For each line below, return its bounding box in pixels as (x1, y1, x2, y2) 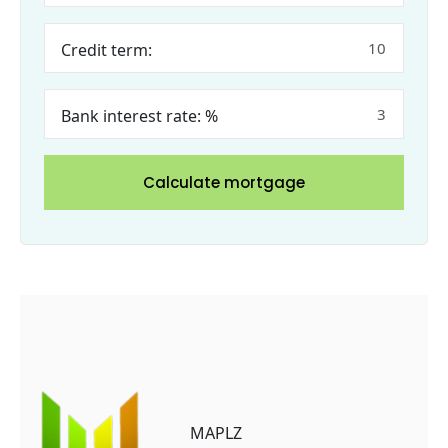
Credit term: (61, 38, 152, 61)
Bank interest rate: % (61, 104, 218, 127)
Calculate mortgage (143, 171, 305, 193)
